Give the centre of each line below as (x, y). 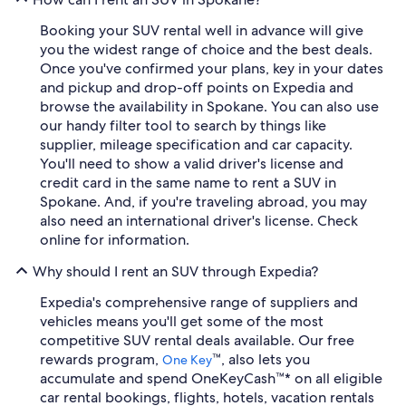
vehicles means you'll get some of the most (182, 321)
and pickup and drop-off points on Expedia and (197, 87)
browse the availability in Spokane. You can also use (209, 106)
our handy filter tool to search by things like (183, 126)
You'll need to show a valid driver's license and (192, 164)
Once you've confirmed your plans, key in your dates (212, 68)
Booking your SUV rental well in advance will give (202, 30)
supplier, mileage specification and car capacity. (196, 145)
